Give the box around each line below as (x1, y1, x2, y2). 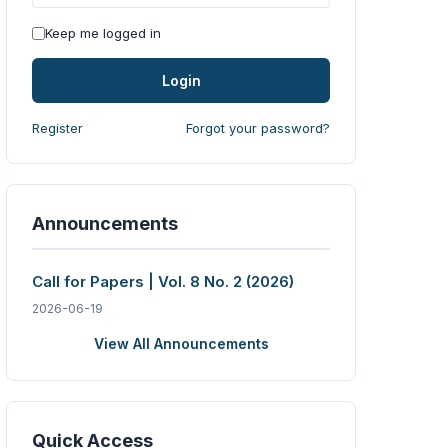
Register (32, 120, 83, 137)
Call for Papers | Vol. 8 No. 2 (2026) (32, 272, 294, 292)
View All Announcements (93, 335, 269, 353)
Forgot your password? (186, 120, 330, 137)
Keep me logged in (45, 25, 161, 42)
